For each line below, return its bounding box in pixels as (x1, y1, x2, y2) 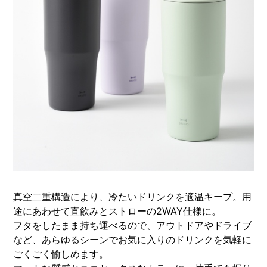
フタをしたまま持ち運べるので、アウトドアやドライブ (13, 219, 252, 231)
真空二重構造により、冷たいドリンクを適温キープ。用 (13, 190, 252, 203)
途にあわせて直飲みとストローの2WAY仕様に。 (13, 204, 222, 217)
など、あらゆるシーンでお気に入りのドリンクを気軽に (13, 233, 252, 246)
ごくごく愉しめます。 (13, 247, 109, 260)
